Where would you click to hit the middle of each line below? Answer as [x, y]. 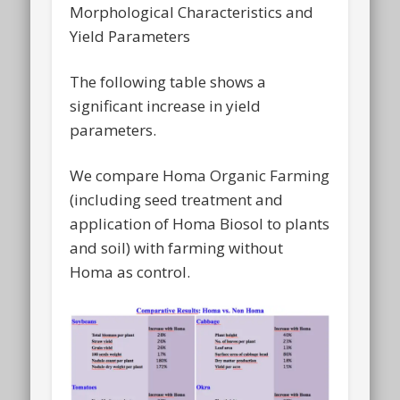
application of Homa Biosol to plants [200, 224]
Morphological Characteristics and [192, 12]
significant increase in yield [166, 106]
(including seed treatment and [177, 200]
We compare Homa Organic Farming [200, 176]
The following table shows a [168, 82]
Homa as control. [130, 272]
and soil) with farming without [177, 248]
